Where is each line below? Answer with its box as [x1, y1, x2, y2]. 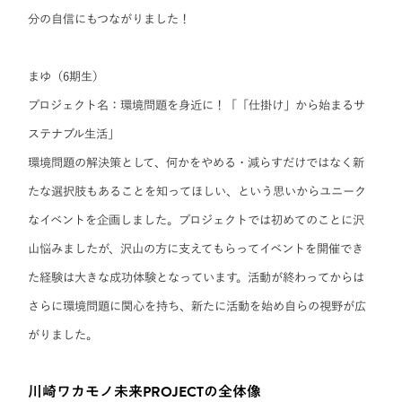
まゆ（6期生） [28, 70, 105, 83]
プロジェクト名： [28, 99, 121, 112]
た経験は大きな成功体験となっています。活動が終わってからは [28, 271, 365, 284]
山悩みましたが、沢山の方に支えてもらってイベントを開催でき [28, 242, 364, 256]
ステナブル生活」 [28, 127, 120, 141]
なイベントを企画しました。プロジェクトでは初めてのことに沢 [28, 214, 365, 227]
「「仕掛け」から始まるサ [225, 99, 366, 112]
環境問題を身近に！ [120, 99, 226, 112]
